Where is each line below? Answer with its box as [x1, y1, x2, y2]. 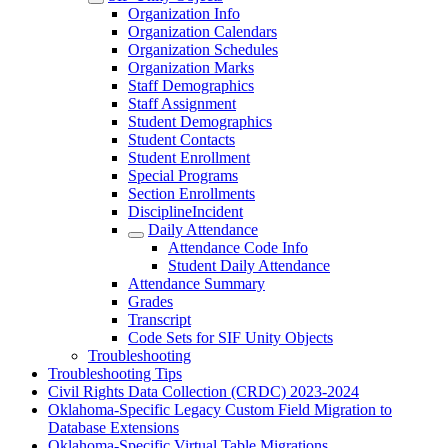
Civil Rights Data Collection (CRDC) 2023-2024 [48, 383, 359, 400]
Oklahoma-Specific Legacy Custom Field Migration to [48, 401, 392, 418]
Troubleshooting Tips [48, 365, 182, 382]
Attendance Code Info [168, 239, 308, 256]
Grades [128, 293, 173, 310]
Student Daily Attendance [168, 257, 330, 274]
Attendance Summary [128, 275, 265, 292]
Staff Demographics [128, 77, 254, 94]
